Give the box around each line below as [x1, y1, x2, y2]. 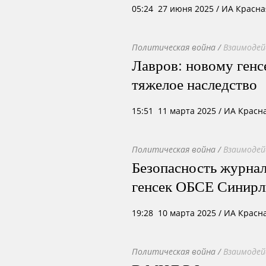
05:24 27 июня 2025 [132, 3, 214, 14]
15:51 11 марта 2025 [132, 105, 216, 116]
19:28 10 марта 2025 [132, 207, 216, 218]
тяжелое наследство [132, 74, 257, 94]
